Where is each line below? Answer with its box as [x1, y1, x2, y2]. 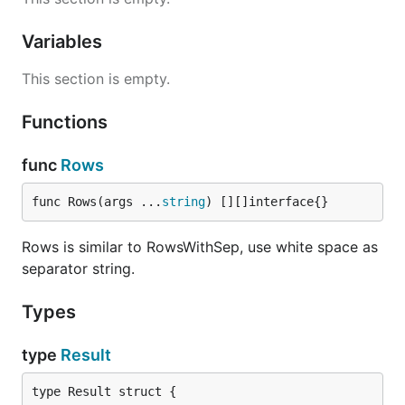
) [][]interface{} [205, 194, 328, 209]
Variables [22, 31, 107, 52]
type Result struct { [32, 384, 176, 399]
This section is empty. [22, 70, 170, 88]
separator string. [22, 259, 135, 278]
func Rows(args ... [32, 194, 162, 209]
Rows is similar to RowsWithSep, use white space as [22, 238, 378, 256]
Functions [22, 111, 112, 133]
